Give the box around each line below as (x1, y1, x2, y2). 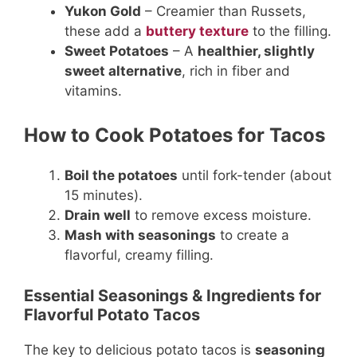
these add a (65, 22, 146, 39)
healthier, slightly (198, 42, 315, 59)
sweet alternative (65, 62, 182, 79)
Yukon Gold (65, 2, 141, 19)
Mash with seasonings (65, 227, 216, 244)
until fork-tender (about (178, 167, 331, 184)
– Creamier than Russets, (141, 2, 306, 19)
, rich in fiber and (182, 62, 290, 79)
